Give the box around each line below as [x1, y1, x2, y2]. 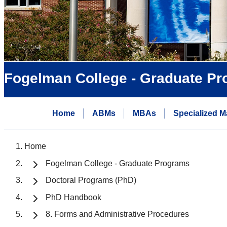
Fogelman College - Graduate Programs [46, 159, 190, 168]
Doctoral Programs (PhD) [46, 176, 136, 185]
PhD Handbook [46, 193, 101, 202]
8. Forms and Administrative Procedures [46, 210, 189, 219]
